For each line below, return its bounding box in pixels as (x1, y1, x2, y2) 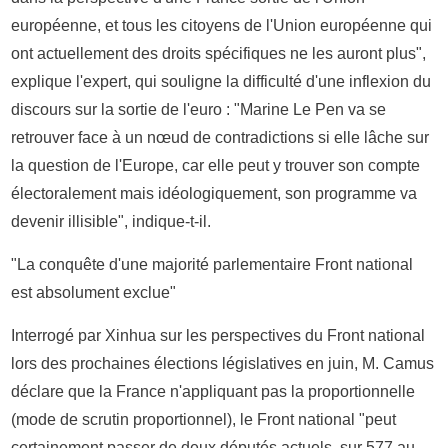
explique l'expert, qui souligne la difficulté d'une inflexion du (11, 72, 432, 90)
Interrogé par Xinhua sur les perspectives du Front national (11, 326, 426, 344)
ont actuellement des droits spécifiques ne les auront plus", (11, 44, 427, 62)
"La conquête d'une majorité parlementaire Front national (11, 255, 414, 273)
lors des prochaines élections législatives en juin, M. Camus (11, 354, 435, 372)
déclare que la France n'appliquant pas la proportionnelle (11, 382, 416, 400)
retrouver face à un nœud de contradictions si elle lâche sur (11, 128, 430, 146)
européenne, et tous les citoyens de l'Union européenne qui (11, 16, 433, 34)
